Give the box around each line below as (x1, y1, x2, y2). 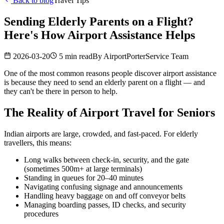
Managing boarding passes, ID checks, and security (24, 200, 186, 209)
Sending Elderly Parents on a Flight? (4, 14, 193, 28)
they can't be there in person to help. (4, 86, 117, 95)
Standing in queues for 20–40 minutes (24, 173, 143, 182)
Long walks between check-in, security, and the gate (24, 155, 189, 164)
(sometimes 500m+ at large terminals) (24, 164, 142, 173)
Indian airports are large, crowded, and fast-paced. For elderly (4, 129, 198, 138)
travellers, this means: (4, 138, 71, 147)
